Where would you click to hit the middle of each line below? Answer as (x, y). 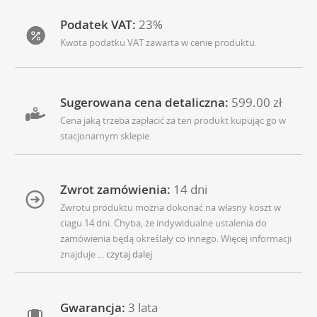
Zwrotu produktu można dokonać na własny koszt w (171, 208)
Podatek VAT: (98, 25)
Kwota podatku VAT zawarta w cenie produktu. (158, 43)
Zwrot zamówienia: (115, 190)
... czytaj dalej (125, 254)
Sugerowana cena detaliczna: (144, 103)
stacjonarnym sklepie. (106, 136)
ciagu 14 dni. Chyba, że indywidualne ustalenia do (163, 223)
